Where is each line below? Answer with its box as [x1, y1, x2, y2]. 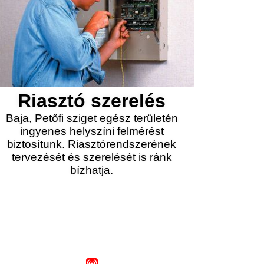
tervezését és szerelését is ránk [11, 151, 172, 163]
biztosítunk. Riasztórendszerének [7, 138, 177, 150]
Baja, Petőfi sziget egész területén [5, 112, 178, 124]
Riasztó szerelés [18, 90, 166, 111]
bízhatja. [70, 164, 114, 176]
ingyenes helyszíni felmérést [19, 125, 164, 137]
